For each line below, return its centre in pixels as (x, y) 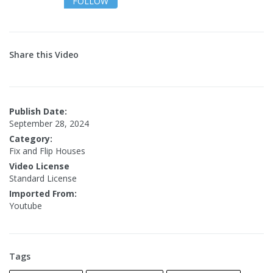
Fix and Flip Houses (47, 151)
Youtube (26, 206)
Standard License (43, 179)
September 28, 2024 (49, 124)
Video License (39, 166)
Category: (31, 139)
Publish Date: (38, 112)
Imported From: (43, 194)
